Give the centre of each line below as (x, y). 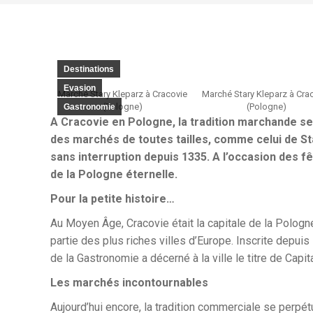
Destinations (89, 69)
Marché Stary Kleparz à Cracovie (122, 94)
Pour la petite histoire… (112, 199)
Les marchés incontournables (129, 283)
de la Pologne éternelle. (115, 174)
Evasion (80, 88)
